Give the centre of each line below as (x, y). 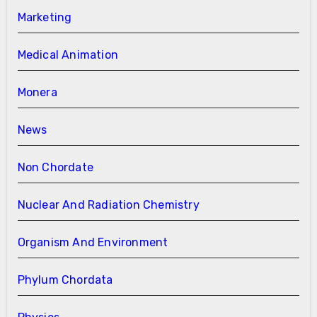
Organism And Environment (93, 242)
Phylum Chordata (65, 279)
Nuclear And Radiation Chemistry (108, 204)
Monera (37, 92)
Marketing (45, 17)
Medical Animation (68, 54)
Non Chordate (55, 167)
